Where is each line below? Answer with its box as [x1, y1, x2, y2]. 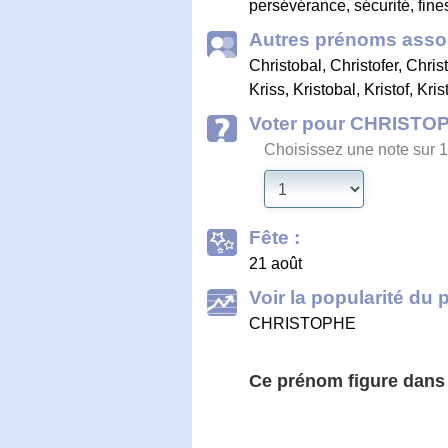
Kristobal [293, 80, 356, 98]
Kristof [364, 80, 409, 98]
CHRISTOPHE [249, 314, 356, 332]
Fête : [249, 226, 300, 248]
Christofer [330, 56, 398, 74]
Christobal [249, 56, 322, 74]
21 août [249, 254, 302, 272]
